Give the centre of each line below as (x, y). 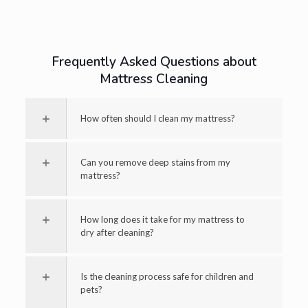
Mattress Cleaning (154, 79)
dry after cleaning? (117, 233)
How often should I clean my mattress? (157, 119)
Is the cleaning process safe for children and (167, 277)
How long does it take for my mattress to (162, 220)
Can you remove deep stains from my (155, 163)
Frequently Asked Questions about (154, 62)
